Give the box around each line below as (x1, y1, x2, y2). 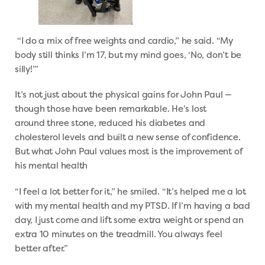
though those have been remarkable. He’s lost (15, 102, 207, 115)
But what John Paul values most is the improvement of (15, 145, 243, 158)
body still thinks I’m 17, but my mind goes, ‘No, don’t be (15, 48, 242, 61)
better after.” (15, 241, 70, 254)
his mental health (15, 159, 90, 172)
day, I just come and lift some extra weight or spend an (15, 213, 244, 226)
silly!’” (15, 62, 41, 75)
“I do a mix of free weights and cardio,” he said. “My (15, 34, 233, 47)
